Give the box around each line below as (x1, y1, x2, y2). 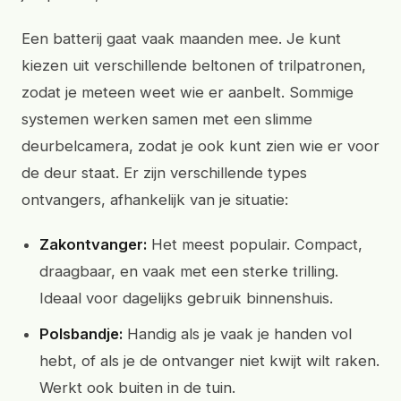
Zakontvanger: (39, 235, 147, 253)
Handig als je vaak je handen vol (123, 325, 352, 343)
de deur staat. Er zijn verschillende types (21, 164, 307, 182)
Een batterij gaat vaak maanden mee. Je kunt (21, 30, 341, 47)
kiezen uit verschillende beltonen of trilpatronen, (21, 56, 366, 74)
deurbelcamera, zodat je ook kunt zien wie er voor (21, 137, 380, 155)
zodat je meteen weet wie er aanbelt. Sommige (21, 83, 354, 101)
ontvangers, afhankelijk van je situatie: (21, 191, 288, 209)
